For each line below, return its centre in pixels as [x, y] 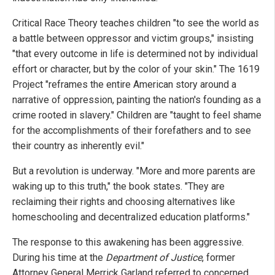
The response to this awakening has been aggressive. [128, 242]
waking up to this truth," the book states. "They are [118, 186]
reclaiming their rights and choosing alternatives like [124, 201]
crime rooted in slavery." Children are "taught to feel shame [137, 115]
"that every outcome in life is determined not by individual [135, 53]
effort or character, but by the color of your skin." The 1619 [136, 69]
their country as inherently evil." [78, 145]
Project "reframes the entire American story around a [124, 84]
